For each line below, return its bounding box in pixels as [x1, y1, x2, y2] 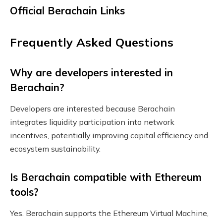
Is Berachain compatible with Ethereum [10, 170, 202, 183]
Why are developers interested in [10, 65, 173, 79]
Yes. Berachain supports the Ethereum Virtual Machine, [10, 208, 209, 219]
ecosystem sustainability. [10, 144, 101, 154]
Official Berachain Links [10, 3, 125, 17]
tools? [10, 185, 39, 198]
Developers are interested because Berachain [10, 104, 175, 114]
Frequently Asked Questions [10, 35, 173, 50]
